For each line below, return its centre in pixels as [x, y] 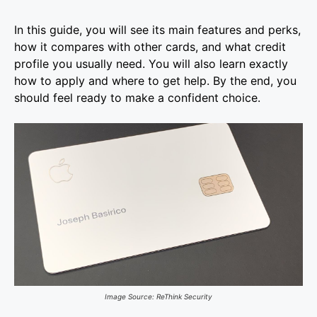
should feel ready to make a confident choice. [137, 98]
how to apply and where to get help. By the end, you [155, 81]
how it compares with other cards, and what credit [150, 47]
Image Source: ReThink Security [158, 296]
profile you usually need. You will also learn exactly [151, 64]
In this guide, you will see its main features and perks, [157, 30]
